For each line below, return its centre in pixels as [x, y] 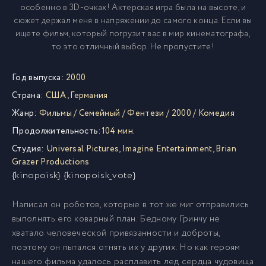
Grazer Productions [51, 162]
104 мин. [118, 131]
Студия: [28, 149]
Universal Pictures [83, 149]
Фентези [146, 113]
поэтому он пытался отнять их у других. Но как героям [126, 248]
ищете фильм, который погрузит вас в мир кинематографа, [133, 34]
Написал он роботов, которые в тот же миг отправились [131, 205]
